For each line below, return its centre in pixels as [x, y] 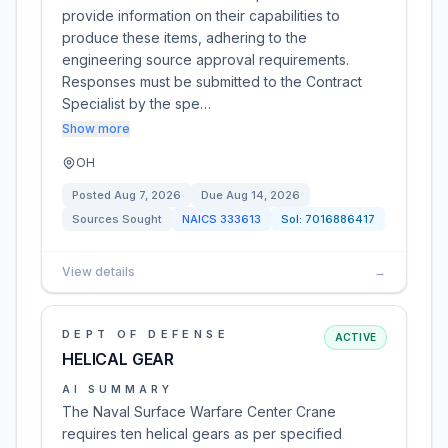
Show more [96, 128]
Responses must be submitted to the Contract [212, 81]
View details [98, 271]
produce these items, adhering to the [184, 37]
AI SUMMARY [117, 389]
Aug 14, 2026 [263, 195]
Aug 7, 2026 [147, 195]
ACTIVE [355, 337]
